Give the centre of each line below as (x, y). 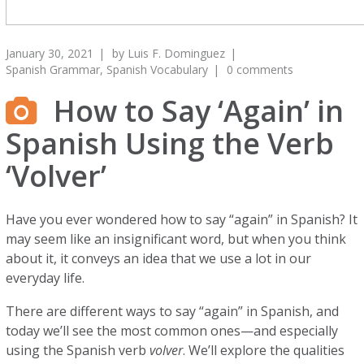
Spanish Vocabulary (158, 69)
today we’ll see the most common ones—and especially (172, 331)
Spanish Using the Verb (170, 143)
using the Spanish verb (78, 350)
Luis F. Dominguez (177, 53)
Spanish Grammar (53, 69)
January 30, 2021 (50, 53)
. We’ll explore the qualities (264, 350)
